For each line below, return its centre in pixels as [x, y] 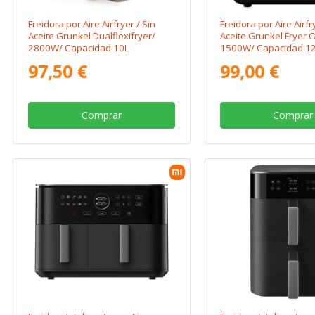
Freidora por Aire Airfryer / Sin [92, 24]
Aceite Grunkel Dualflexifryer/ [92, 36]
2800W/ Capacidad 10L [79, 48]
